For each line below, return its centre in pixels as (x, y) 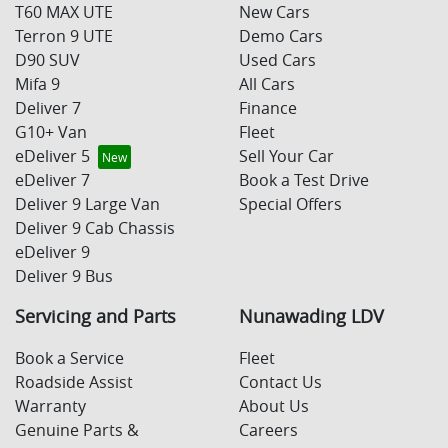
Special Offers (290, 204)
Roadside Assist (74, 382)
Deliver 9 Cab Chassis (95, 228)
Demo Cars (281, 36)
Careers (268, 430)
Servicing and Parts (95, 317)
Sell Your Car (286, 156)
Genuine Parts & (77, 430)
